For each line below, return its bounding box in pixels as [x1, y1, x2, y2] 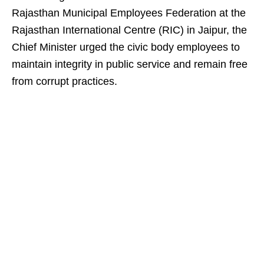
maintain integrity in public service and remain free [12, 58, 247, 70]
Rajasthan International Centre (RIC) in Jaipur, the [12, 24, 247, 36]
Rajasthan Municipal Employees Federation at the [12, 7, 246, 19]
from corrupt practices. [12, 75, 117, 87]
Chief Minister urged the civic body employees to [12, 41, 240, 53]
